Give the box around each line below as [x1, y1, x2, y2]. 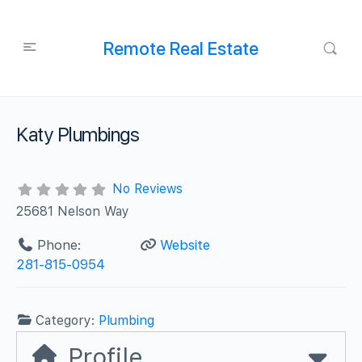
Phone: [36, 236, 82, 253]
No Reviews [112, 181, 183, 196]
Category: [36, 312, 99, 328]
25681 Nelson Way [16, 203, 130, 219]
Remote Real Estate [103, 37, 259, 59]
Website [159, 236, 210, 253]
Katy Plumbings [16, 123, 140, 146]
